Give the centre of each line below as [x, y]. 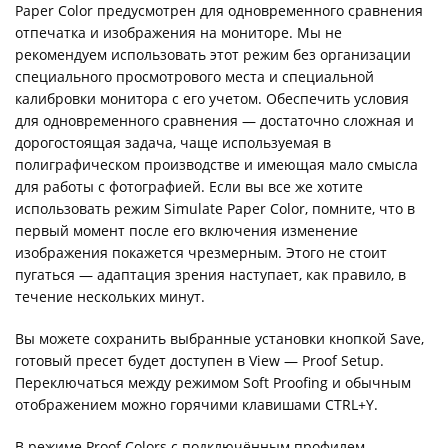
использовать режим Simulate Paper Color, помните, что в [215, 208]
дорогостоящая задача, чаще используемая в [173, 142]
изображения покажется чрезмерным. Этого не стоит [201, 252]
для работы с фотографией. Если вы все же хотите [189, 186]
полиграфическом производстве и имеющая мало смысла [216, 164]
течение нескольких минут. [110, 296]
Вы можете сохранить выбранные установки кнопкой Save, [219, 338]
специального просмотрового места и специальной [194, 76]
